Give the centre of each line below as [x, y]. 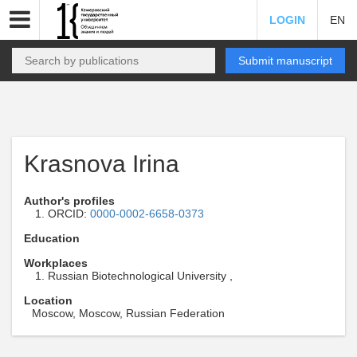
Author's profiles [69, 201]
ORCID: [69, 214]
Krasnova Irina [102, 164]
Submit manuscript [285, 61]
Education [52, 238]
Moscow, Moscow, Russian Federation [128, 313]
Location [48, 300]
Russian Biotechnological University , [140, 276]
